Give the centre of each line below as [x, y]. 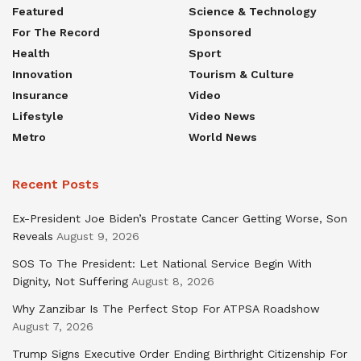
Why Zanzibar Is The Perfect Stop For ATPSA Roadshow [166, 308]
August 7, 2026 [53, 326]
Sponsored [220, 32]
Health [31, 53]
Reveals [33, 236]
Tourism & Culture [241, 74]
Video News [222, 116]
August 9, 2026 [98, 236]
